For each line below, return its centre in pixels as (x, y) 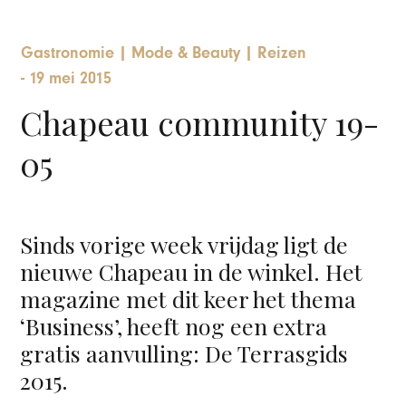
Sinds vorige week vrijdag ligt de (184, 245)
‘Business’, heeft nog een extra (174, 326)
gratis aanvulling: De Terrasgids (184, 353)
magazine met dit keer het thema (188, 299)
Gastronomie (68, 53)
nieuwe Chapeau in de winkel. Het (192, 272)
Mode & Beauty (186, 53)
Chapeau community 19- (200, 122)
